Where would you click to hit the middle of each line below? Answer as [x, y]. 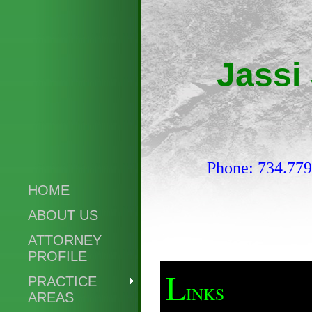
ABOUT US [63, 215]
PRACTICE [62, 281]
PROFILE [57, 256]
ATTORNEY [65, 240]
